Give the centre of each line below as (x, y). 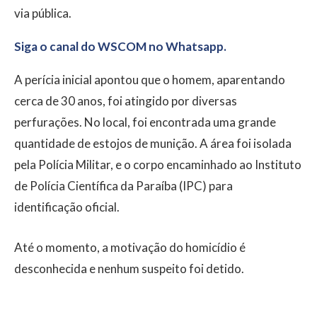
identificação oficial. (67, 207)
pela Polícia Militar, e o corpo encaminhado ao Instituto (158, 164)
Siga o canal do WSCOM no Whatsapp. (120, 46)
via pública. (43, 13)
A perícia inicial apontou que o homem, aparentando (150, 79)
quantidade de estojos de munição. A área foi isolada (153, 143)
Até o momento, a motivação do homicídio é (130, 247)
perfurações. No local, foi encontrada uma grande (145, 122)
